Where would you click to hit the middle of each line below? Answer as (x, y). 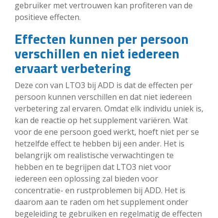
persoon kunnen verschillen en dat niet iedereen (103, 97)
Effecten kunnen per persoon (102, 38)
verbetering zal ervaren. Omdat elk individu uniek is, (109, 108)
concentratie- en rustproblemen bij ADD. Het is (100, 190)
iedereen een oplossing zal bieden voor (86, 178)
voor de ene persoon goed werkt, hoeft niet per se (107, 132)
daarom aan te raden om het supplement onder (101, 202)
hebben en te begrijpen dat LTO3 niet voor (93, 167)
